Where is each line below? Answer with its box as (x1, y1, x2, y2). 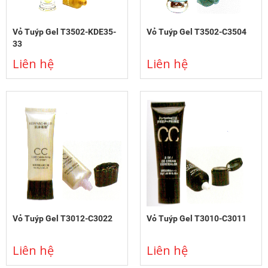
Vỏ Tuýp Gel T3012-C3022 (13, 214, 112, 224)
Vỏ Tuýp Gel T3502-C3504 (147, 27, 246, 37)
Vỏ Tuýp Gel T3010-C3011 (147, 214, 246, 224)
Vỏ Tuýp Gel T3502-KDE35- (13, 27, 116, 37)
